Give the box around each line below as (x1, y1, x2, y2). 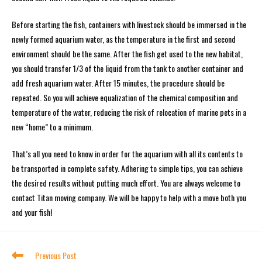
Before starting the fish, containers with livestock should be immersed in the (12, 18, 246, 30)
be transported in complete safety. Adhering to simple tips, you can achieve (12, 162, 243, 174)
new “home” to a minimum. (12, 120, 93, 133)
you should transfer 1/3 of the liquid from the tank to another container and (12, 62, 243, 74)
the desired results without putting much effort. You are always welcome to (12, 177, 240, 189)
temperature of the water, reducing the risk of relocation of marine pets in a (12, 106, 246, 118)
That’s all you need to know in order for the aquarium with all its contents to (12, 147, 243, 160)
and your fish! (12, 206, 52, 218)
